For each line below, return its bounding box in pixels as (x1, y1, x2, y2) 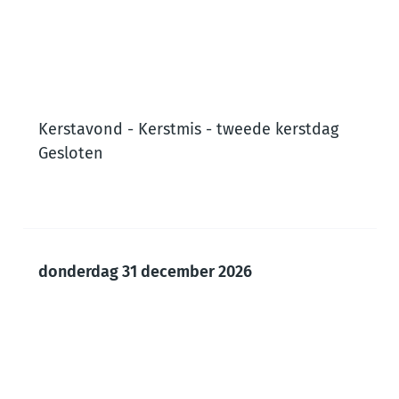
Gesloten (38, 143, 103, 164)
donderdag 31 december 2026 (38, 262, 252, 282)
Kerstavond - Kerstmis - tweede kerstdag (38, 119, 338, 140)
